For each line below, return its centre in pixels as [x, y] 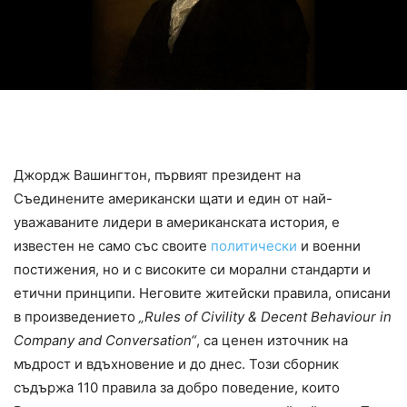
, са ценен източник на [272, 340]
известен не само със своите [112, 245]
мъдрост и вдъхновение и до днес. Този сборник [176, 363]
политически [254, 245]
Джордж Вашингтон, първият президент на [157, 174]
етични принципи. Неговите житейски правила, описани [202, 293]
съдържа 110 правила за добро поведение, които [177, 387]
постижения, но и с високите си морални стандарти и [192, 269]
